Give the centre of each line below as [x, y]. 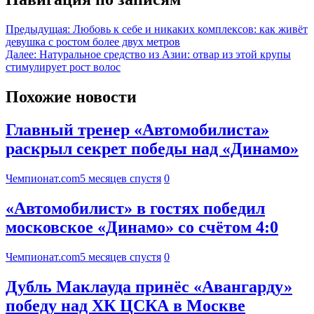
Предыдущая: [38, 29]
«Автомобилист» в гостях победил [135, 208]
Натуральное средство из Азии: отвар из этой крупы [165, 55]
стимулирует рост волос [63, 67]
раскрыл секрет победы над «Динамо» [152, 149]
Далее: [21, 55]
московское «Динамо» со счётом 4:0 [142, 227]
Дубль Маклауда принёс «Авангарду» [149, 286]
